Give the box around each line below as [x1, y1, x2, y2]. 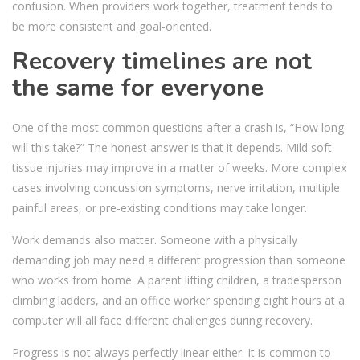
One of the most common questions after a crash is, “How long [12, 119, 344, 135]
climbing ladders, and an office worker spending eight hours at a [12, 292, 345, 308]
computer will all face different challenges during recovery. [12, 312, 313, 328]
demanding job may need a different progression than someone [12, 252, 346, 268]
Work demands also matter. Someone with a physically [12, 231, 297, 247]
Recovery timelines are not [12, 44, 312, 78]
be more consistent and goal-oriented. [12, 18, 211, 34]
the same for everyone [12, 71, 264, 104]
